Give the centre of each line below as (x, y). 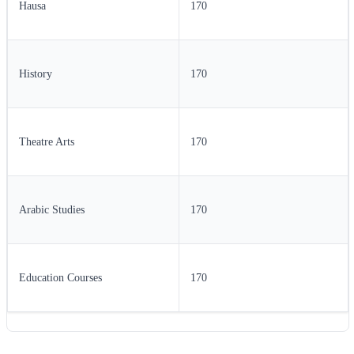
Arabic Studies (52, 209)
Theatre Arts (47, 141)
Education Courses (60, 277)
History (36, 73)
